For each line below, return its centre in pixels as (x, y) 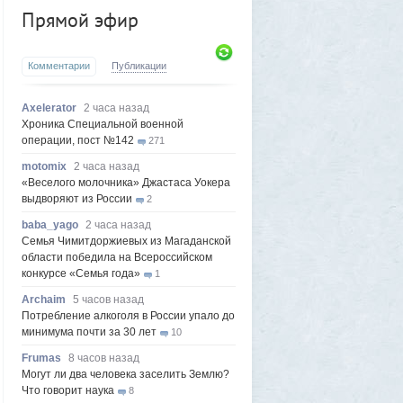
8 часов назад (104, 358)
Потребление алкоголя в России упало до (128, 316)
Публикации (139, 66)
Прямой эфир (80, 20)
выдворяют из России (77, 199)
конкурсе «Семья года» (81, 273)
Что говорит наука (68, 390)
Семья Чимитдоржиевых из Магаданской (126, 241)
